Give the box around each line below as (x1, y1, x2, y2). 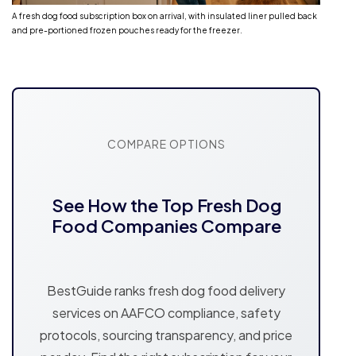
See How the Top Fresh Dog (51, 194, 281, 217)
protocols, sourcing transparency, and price (40, 327, 292, 344)
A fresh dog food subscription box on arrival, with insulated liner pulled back (12, 11, 317, 21)
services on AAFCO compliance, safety (52, 304, 281, 322)
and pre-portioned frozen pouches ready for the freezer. (12, 25, 242, 36)
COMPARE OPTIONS (106, 137, 226, 152)
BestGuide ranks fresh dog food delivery (47, 282, 285, 300)
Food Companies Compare (51, 215, 281, 238)
